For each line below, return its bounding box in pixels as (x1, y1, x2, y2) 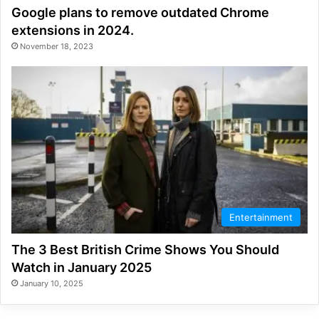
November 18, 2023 (20, 41, 93, 52)
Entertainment (229, 211, 293, 224)
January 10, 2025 (20, 278, 83, 289)
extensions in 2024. (11, 23, 134, 38)
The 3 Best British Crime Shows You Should (11, 242, 279, 258)
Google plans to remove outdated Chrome (11, 5, 269, 21)
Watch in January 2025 (11, 260, 152, 276)
